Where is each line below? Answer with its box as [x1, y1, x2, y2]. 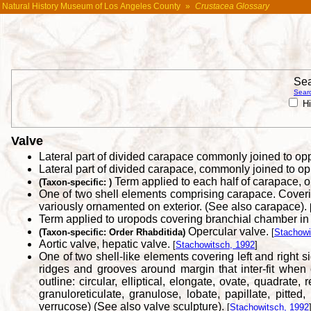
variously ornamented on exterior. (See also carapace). [39, 201, 310, 213]
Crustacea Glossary [195, 1, 269, 11]
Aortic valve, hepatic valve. [39, 238, 173, 251]
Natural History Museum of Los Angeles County [2, 1, 180, 11]
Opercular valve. [185, 226, 271, 238]
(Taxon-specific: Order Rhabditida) [39, 227, 185, 238]
